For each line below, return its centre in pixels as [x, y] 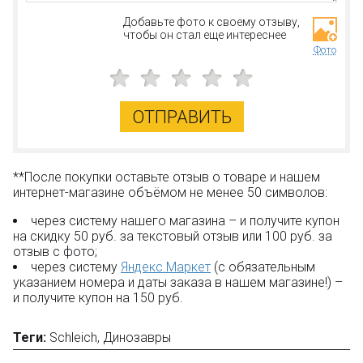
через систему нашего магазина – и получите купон [185, 221]
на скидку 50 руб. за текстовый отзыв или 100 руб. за [173, 237]
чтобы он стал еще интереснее [204, 35]
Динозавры [137, 338]
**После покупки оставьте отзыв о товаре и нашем [167, 177]
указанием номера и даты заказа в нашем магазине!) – [178, 283]
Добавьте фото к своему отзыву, [211, 22]
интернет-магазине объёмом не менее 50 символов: [170, 193]
